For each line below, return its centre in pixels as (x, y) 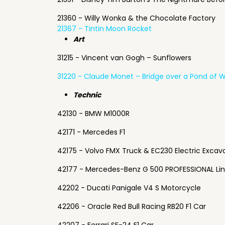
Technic (88, 95)
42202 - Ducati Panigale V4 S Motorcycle (129, 188)
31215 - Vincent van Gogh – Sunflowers (124, 58)
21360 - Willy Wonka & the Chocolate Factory (136, 18)
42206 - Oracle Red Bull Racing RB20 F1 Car (132, 206)
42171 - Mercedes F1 (91, 132)
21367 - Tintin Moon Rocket (104, 29)
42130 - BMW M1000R (93, 114)
